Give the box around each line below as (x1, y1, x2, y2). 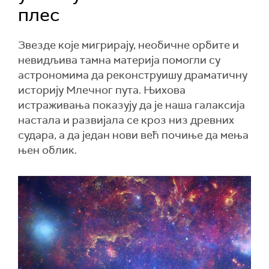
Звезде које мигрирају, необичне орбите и (18, 38, 239, 52)
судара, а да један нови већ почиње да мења (18, 128, 249, 142)
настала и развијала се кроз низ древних (18, 113, 234, 127)
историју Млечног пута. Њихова (18, 83, 186, 97)
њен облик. (18, 143, 77, 157)
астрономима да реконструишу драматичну (18, 68, 247, 82)
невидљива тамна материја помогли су (18, 53, 220, 67)
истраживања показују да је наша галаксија (18, 98, 245, 112)
